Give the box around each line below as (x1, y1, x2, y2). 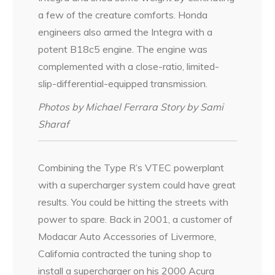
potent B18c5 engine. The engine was (38, 43, 208, 56)
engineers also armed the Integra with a (38, 26, 213, 39)
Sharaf (38, 118, 69, 131)
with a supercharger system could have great (38, 179, 236, 192)
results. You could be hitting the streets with (38, 196, 229, 209)
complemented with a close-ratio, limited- (38, 60, 220, 73)
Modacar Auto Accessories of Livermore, (38, 230, 217, 243)
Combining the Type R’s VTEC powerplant (38, 161, 225, 174)
